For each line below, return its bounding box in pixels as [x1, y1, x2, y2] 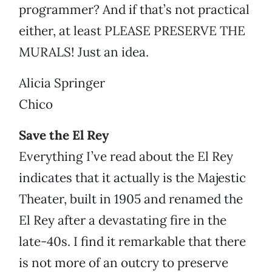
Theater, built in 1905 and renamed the [19, 191, 243, 208]
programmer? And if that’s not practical [19, 1, 250, 18]
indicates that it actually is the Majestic [19, 169, 246, 186]
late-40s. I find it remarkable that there [19, 233, 246, 250]
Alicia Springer [19, 75, 105, 92]
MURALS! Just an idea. [19, 44, 149, 61]
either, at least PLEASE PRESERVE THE [19, 22, 245, 39]
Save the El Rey [19, 127, 109, 144]
